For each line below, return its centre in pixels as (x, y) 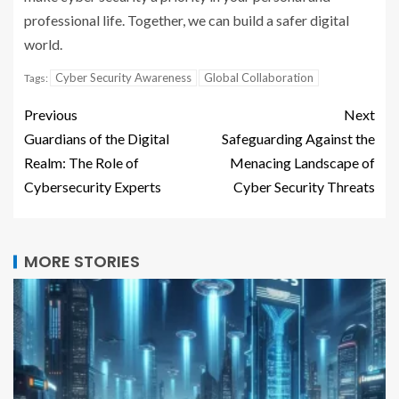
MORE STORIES (82, 261)
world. (43, 44)
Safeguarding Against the (298, 138)
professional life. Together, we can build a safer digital (187, 20)
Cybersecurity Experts (93, 187)
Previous (51, 114)
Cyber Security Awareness (123, 77)
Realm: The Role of (81, 163)
